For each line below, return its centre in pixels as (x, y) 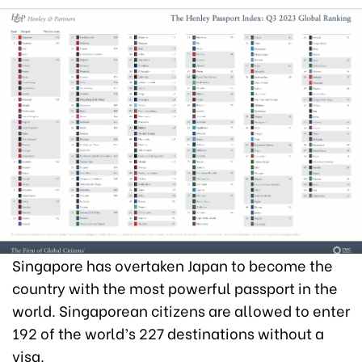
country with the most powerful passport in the (175, 287)
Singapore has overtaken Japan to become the (173, 264)
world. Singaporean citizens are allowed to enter (181, 309)
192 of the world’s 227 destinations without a (168, 332)
